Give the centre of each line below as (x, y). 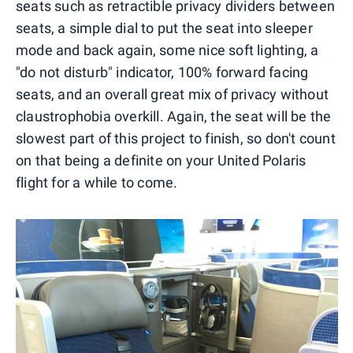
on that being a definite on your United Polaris (161, 160)
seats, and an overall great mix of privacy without (173, 94)
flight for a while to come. (97, 182)
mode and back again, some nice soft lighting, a (167, 50)
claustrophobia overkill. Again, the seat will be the (174, 116)
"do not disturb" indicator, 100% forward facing (162, 72)
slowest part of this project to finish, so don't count (176, 138)
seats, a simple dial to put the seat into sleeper (164, 28)
